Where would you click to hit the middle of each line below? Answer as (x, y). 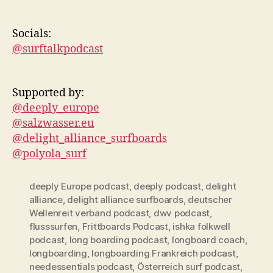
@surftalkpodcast (58, 49)
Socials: (32, 34)
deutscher (210, 200)
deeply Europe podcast (79, 186)
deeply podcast (167, 186)
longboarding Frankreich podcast (164, 253)
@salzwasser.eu (53, 123)
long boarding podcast (118, 240)
